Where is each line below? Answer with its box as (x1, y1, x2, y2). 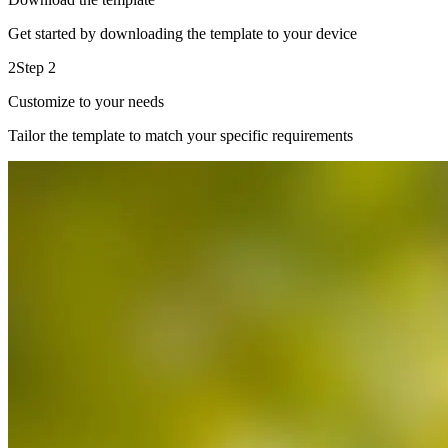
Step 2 (16, 59, 56, 76)
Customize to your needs (8, 93, 164, 110)
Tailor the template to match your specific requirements (8, 127, 353, 144)
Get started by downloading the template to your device (8, 25, 357, 42)
